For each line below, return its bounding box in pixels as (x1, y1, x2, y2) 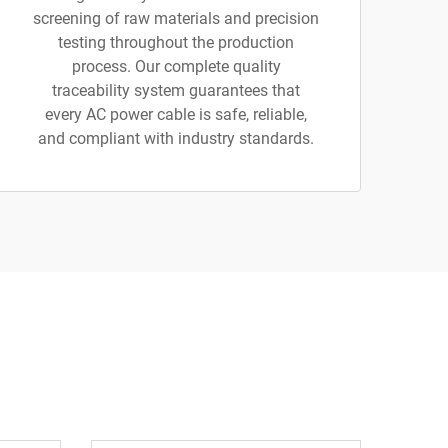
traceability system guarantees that (52, 81, 300, 100)
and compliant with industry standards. (38, 129, 314, 148)
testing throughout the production (58, 33, 294, 52)
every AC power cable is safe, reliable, (45, 105, 307, 124)
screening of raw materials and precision (33, 9, 319, 28)
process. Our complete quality (71, 57, 281, 76)
